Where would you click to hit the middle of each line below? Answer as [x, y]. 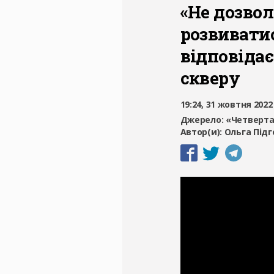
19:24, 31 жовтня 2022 [226, 104]
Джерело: [203, 119]
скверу [210, 78]
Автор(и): [202, 131]
